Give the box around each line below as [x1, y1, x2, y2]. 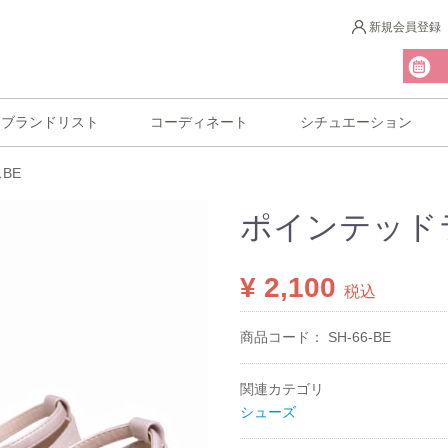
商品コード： [240, 328, 328, 345]
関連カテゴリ [240, 380, 324, 397]
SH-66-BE [328, 328, 391, 345]
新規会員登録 [369, 20, 441, 35]
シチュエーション [299, 113, 412, 130]
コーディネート [150, 113, 249, 130]
